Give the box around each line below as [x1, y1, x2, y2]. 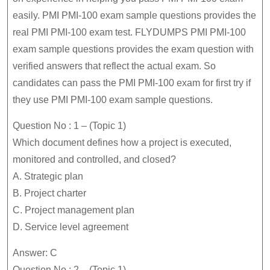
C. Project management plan [13, 205, 134, 215]
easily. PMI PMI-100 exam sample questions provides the [13, 10, 256, 20]
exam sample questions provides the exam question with [13, 44, 254, 54]
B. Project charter [13, 188, 86, 198]
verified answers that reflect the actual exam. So [13, 61, 216, 71]
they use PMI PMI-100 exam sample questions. [13, 95, 213, 105]
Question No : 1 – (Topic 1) [13, 121, 126, 131]
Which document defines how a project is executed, [13, 137, 231, 148]
